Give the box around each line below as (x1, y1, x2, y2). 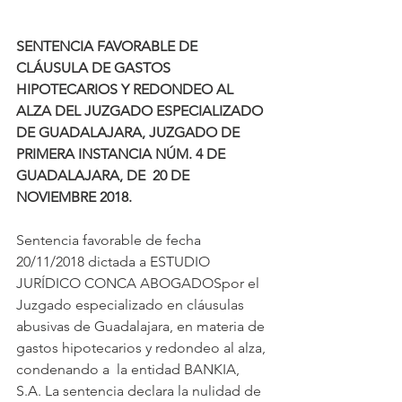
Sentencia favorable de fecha (16, 232, 205, 249)
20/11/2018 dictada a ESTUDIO (16, 253, 214, 271)
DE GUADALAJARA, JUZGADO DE (16, 124, 243, 142)
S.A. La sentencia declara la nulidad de (16, 382, 265, 400)
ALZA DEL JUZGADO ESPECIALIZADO (16, 102, 267, 120)
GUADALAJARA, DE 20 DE (16, 167, 193, 185)
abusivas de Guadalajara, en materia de (16, 318, 268, 336)
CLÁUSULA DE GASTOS (16, 59, 174, 77)
